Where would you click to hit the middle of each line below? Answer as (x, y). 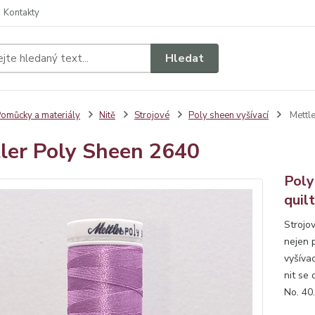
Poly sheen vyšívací (228, 115)
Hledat (185, 58)
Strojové (152, 115)
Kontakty (21, 13)
